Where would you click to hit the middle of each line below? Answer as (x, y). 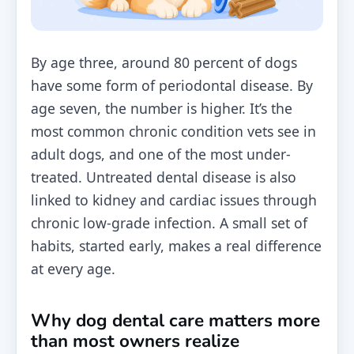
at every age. (73, 269)
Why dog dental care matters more (175, 321)
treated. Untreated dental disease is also (164, 177)
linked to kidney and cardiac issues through (174, 200)
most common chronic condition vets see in (173, 132)
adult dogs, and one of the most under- (161, 154)
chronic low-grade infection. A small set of (169, 223)
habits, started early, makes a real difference (176, 246)
